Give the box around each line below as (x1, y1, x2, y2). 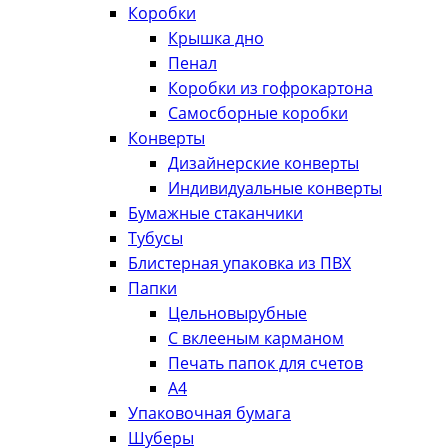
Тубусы (128, 227, 183, 249)
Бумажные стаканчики (128, 202, 303, 224)
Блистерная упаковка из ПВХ (128, 252, 351, 274)
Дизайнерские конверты (168, 152, 359, 174)
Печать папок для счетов (168, 352, 363, 374)
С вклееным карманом (168, 327, 344, 349)
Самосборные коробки (168, 102, 348, 124)
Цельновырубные (168, 302, 307, 324)
